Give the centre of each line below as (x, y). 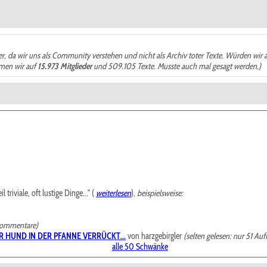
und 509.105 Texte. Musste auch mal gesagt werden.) (176, 66)
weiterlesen (114, 193)
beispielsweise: (160, 193)
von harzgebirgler (155, 236)
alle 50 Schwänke (140, 247)
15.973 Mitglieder (65, 66)
